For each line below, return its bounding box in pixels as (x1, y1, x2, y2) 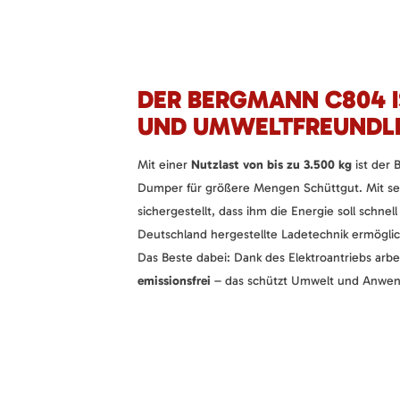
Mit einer (137, 156, 191, 172)
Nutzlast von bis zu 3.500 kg (191, 156, 352, 172)
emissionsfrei (137, 272, 211, 288)
